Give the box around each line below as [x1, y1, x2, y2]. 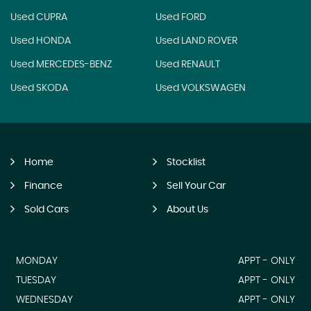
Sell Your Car [166, 181, 226, 191]
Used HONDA [10, 36, 71, 46]
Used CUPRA [10, 12, 67, 22]
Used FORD [155, 12, 206, 22]
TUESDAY [16, 276, 56, 285]
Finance [24, 181, 62, 191]
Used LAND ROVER [155, 36, 237, 46]
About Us [166, 205, 208, 215]
